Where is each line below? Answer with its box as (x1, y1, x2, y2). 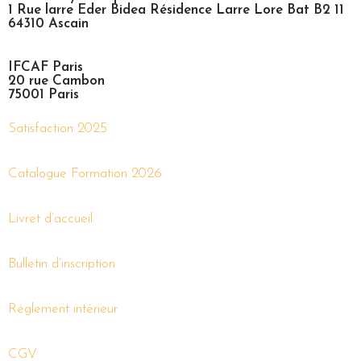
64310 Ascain (8, 16, 89, 31)
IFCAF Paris (8, 60, 83, 74)
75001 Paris (8, 87, 79, 102)
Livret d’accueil (8, 211, 93, 226)
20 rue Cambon (8, 73, 105, 88)
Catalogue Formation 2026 (8, 166, 162, 180)
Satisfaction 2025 (8, 121, 107, 135)
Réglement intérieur (8, 301, 122, 316)
